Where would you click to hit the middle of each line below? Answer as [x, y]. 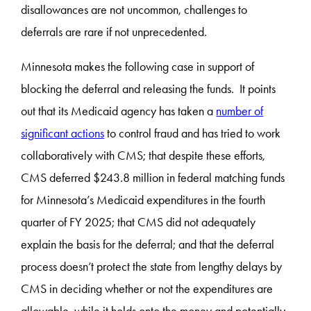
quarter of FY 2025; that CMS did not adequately [138, 222]
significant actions [63, 133]
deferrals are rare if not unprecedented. [114, 32]
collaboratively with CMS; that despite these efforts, [143, 155]
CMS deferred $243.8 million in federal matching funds [153, 177]
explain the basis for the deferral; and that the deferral [148, 244]
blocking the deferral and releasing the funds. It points [149, 89]
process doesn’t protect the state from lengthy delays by [152, 266]
